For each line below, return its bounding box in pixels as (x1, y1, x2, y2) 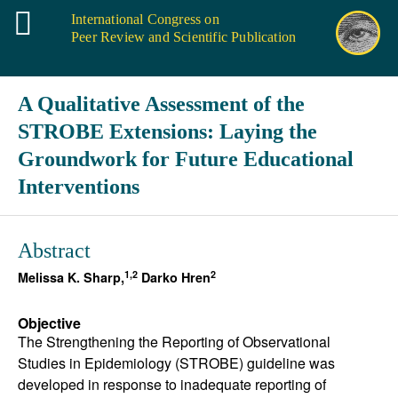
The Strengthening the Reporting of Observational (18, 331, 330, 352)
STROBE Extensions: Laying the (18, 120, 317, 143)
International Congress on (71, 12, 219, 27)
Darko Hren (138, 268, 211, 286)
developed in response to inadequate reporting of (18, 374, 326, 394)
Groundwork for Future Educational (18, 147, 354, 171)
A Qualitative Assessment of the (18, 92, 305, 115)
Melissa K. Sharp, (18, 268, 124, 286)
